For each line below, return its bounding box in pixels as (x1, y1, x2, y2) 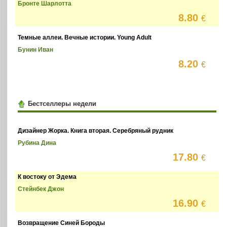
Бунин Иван (18, 46, 54, 54)
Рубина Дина (18, 139, 57, 147)
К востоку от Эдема (18, 173, 77, 181)
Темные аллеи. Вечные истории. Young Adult (18, 34, 152, 42)
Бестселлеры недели (27, 99, 96, 107)
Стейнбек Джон (18, 185, 64, 193)
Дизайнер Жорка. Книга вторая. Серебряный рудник (18, 127, 174, 135)
